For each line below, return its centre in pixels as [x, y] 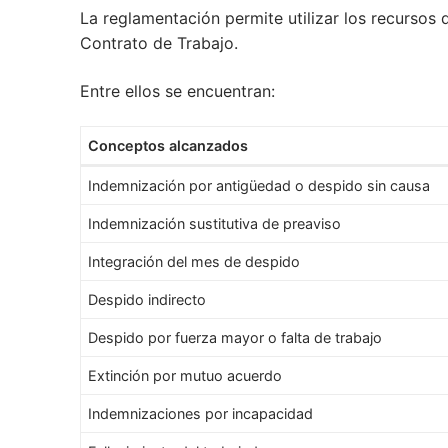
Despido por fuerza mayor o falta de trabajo [235, 338]
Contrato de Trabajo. [159, 42]
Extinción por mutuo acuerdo [185, 376]
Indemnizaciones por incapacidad [201, 414]
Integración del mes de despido [194, 262]
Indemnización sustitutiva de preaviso [215, 224]
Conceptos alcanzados [168, 146]
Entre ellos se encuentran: [177, 90]
